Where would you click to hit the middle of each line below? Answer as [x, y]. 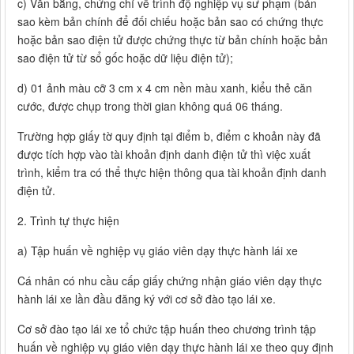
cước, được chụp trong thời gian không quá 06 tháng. [150, 106]
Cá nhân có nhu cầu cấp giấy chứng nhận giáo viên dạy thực [169, 281]
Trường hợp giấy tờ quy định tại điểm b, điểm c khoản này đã [169, 136]
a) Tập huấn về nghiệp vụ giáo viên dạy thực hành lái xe [158, 251]
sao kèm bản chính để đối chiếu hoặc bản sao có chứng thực [170, 22]
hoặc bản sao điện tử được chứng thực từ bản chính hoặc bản [173, 40]
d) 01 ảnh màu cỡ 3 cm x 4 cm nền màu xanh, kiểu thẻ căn [165, 88]
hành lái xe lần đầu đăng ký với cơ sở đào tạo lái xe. [147, 299]
